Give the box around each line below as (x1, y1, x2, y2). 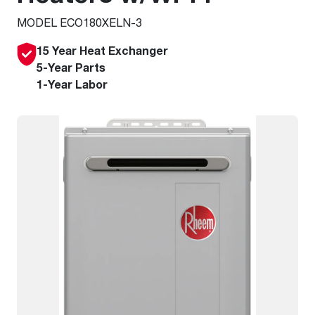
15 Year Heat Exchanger (37, 44, 168, 58)
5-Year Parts (37, 60, 105, 75)
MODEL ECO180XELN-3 (17, 15, 142, 29)
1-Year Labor (37, 77, 108, 91)
